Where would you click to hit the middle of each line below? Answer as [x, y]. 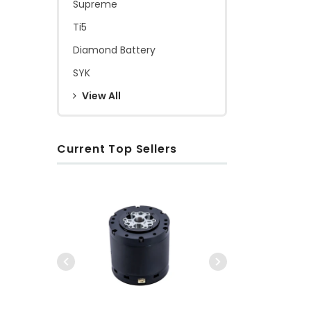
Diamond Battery [114, 50]
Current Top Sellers [117, 149]
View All [101, 95]
